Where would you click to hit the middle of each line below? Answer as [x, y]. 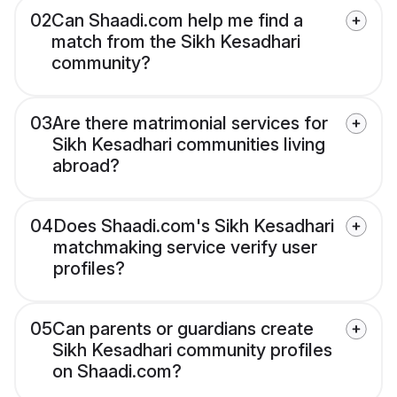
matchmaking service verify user [185, 248]
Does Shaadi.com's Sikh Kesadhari [194, 226]
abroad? [86, 166]
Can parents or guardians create [183, 329]
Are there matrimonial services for [190, 124]
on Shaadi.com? [117, 372]
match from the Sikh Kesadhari [176, 42]
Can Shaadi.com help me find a [177, 21]
